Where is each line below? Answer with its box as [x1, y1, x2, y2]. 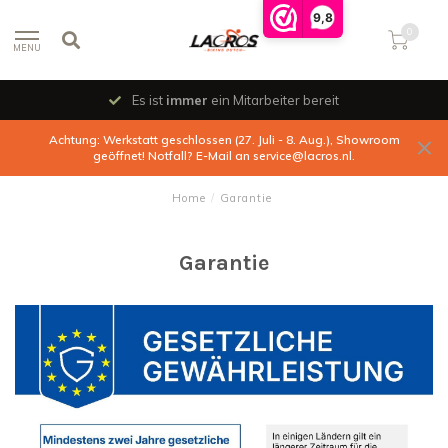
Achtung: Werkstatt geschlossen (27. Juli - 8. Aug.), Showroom [48, 132, 400, 147]
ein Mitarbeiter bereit [208, 92, 339, 108]
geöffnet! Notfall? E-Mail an [93, 148, 253, 163]
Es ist [129, 92, 166, 108]
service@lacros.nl [253, 148, 352, 163]
